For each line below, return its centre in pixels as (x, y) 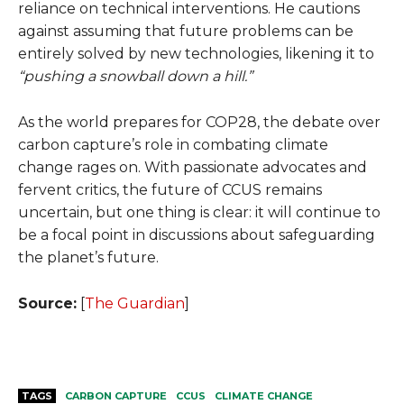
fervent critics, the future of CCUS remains (170, 189)
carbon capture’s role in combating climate (173, 144)
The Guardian (135, 303)
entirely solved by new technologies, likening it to (196, 53)
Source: (47, 303)
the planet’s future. (88, 257)
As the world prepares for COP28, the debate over (199, 122)
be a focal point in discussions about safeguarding (197, 234)
